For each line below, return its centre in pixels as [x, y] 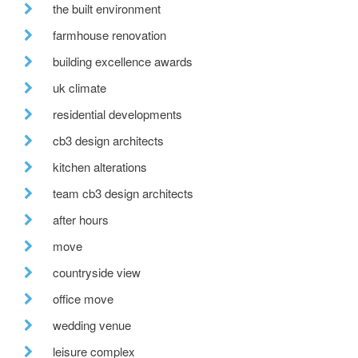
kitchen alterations [100, 166]
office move [83, 298]
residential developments [117, 113]
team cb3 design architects [123, 193]
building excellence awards [123, 61]
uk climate [80, 87]
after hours [81, 219]
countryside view [97, 272]
